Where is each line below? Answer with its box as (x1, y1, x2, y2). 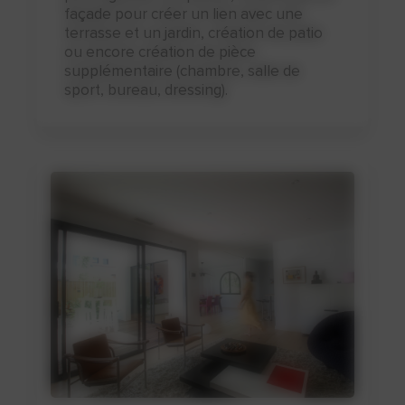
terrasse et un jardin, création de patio (64, 24, 324, 42)
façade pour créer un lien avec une (64, 5, 304, 24)
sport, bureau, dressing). (64, 80, 229, 99)
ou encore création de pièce (64, 42, 257, 61)
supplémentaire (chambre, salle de (64, 61, 301, 80)
